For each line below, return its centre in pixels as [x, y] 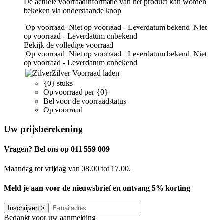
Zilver [61, 73]
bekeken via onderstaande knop [72, 11]
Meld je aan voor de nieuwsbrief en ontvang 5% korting [97, 188]
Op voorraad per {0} [76, 92]
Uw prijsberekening [43, 129]
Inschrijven [23, 208]
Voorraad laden [96, 73]
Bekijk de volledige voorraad [69, 45]
